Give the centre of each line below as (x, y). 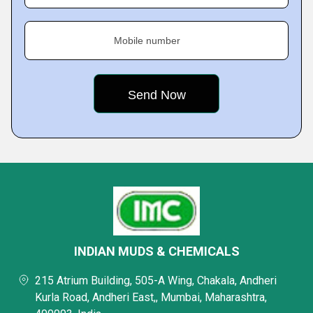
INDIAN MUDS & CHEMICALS (156, 251)
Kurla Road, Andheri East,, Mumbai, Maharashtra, (151, 297)
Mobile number (147, 41)
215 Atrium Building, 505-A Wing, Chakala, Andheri (156, 281)
